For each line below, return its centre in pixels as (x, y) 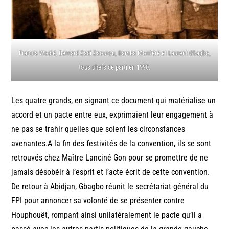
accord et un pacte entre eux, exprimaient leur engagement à (112, 114)
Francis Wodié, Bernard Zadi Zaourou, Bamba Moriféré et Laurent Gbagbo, (114, 53)
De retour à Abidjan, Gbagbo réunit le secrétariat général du (110, 186)
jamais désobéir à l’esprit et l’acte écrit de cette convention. (111, 172)
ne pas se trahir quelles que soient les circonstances (98, 129)
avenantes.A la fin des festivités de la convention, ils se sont (111, 143)
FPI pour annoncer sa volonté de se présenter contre (98, 200)
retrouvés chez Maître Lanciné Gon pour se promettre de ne (110, 157)
